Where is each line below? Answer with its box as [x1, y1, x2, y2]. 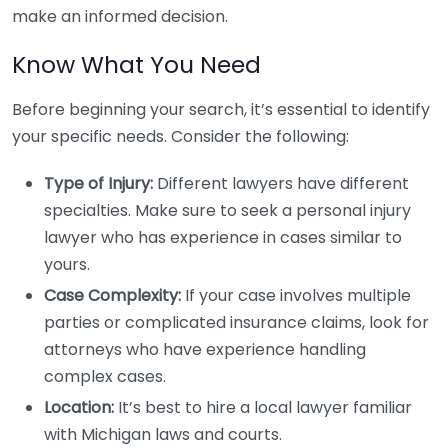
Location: [44, 396, 114, 419]
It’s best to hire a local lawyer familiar [114, 396, 412, 419]
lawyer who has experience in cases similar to [44, 226, 402, 249]
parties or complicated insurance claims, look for [44, 311, 429, 334]
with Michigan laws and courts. [44, 423, 282, 446]
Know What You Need [12, 48, 261, 81]
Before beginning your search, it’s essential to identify [12, 98, 430, 121]
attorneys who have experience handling [44, 338, 366, 361]
